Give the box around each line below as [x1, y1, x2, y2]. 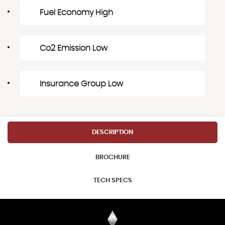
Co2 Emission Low [40, 44, 107, 52]
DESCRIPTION [92, 129, 133, 136]
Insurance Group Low [40, 79, 123, 88]
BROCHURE [95, 154, 130, 161]
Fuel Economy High [40, 8, 113, 17]
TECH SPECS [93, 177, 132, 184]
